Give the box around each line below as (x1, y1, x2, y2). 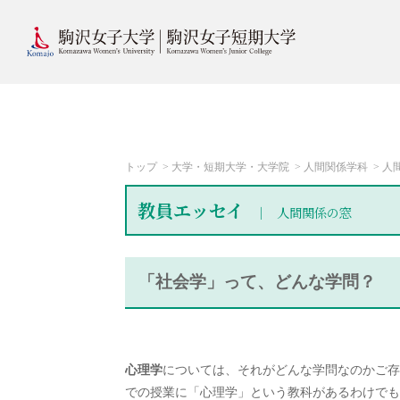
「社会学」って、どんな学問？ (138, 272, 376, 291)
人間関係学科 (304, 162, 368, 172)
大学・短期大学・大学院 (171, 162, 289, 172)
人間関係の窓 (273, 204, 353, 221)
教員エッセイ (137, 197, 248, 223)
